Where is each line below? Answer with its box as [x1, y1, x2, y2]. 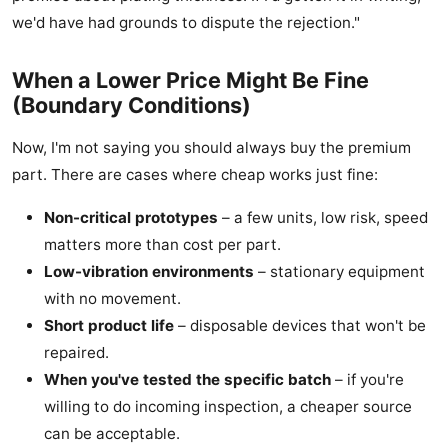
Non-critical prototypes [44, 208, 218, 228]
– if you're [331, 370, 404, 390]
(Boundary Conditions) [12, 92, 251, 119]
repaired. [44, 343, 109, 363]
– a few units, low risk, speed [218, 208, 428, 228]
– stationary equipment [254, 262, 425, 282]
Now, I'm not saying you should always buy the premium [12, 138, 411, 158]
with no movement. [44, 289, 181, 309]
